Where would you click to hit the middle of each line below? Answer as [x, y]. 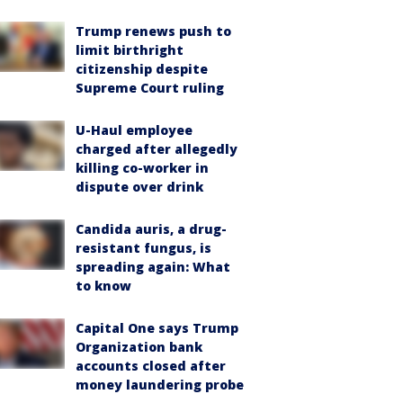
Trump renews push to [153, 31]
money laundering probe [160, 385]
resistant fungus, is [143, 248]
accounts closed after [151, 366]
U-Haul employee [134, 130]
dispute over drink [139, 187]
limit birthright [130, 50]
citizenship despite [142, 69]
